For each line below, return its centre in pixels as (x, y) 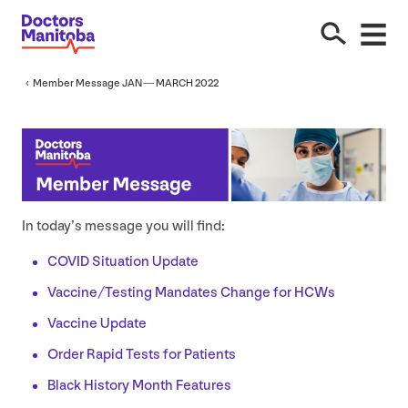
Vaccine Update (97, 323)
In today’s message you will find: (123, 226)
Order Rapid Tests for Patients (142, 354)
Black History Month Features (139, 385)
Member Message (77, 83)
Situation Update (144, 261)
